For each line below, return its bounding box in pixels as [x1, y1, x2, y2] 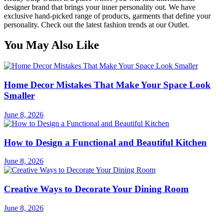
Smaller [4, 90, 35, 101]
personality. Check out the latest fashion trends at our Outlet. [4, 20, 189, 29]
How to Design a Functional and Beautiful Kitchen [4, 137, 207, 148]
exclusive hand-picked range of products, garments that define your [4, 11, 211, 20]
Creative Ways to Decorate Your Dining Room [4, 183, 189, 194]
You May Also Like [4, 39, 99, 52]
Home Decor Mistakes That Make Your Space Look [4, 80, 211, 90]
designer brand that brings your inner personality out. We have [4, 2, 196, 11]
